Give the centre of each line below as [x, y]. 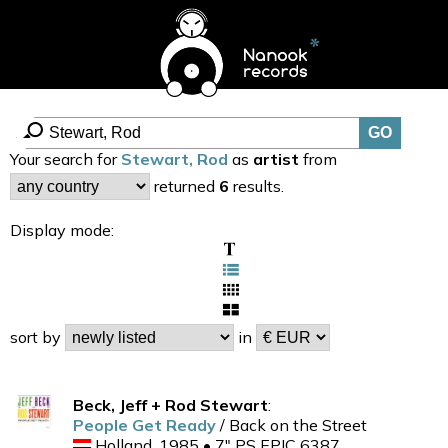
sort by [37, 336]
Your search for [65, 159]
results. [256, 185]
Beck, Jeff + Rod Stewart [170, 405]
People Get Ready [146, 425]
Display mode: [62, 230]
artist [276, 159]
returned [184, 185]
